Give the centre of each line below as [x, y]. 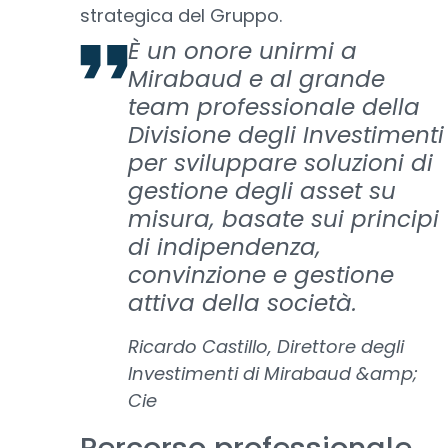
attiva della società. [242, 303]
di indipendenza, [224, 247]
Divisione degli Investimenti [286, 135]
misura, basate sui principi [283, 219]
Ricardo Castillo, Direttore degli [266, 346]
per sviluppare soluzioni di [280, 163]
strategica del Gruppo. [181, 15]
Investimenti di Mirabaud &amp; [273, 373]
